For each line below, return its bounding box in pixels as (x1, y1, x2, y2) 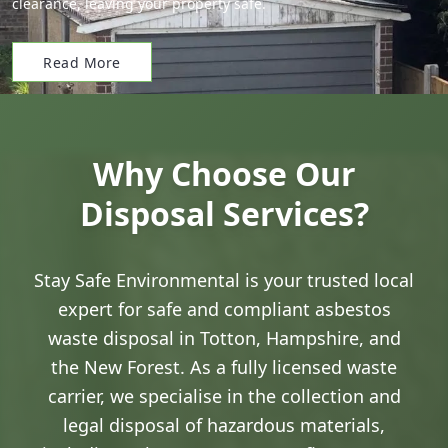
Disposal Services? (79, 192, 369, 235)
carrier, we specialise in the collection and (47, 384, 401, 408)
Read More (43, 52, 121, 72)
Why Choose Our (92, 152, 356, 195)
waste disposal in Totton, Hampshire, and (47, 326, 401, 350)
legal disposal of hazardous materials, (63, 413, 385, 437)
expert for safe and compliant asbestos (57, 297, 391, 321)
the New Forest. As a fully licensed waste (51, 355, 397, 379)
